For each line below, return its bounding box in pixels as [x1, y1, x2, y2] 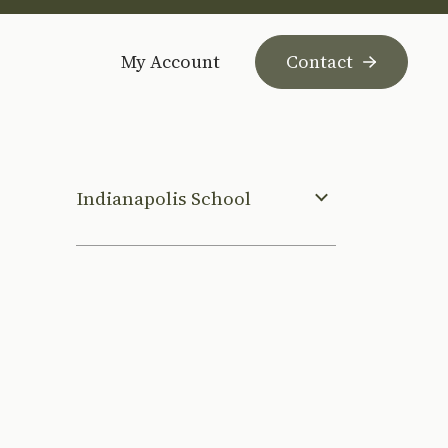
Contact [286, 48, 353, 74]
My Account [121, 48, 220, 74]
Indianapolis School [76, 185, 251, 211]
